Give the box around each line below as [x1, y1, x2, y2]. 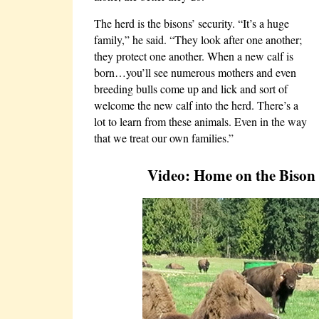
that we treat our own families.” [94, 130, 234, 145]
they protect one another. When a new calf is [94, 48, 293, 63]
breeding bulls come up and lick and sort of [94, 81, 288, 96]
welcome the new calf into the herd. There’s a [94, 98, 298, 113]
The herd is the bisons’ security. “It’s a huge [94, 16, 289, 31]
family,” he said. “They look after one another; [94, 32, 302, 47]
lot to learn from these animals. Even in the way [94, 114, 307, 129]
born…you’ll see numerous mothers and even [94, 65, 296, 80]
